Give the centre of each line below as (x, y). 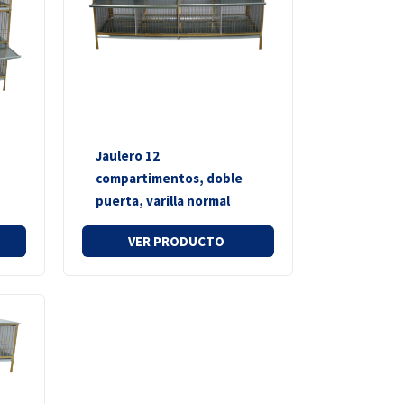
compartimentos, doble (170, 178)
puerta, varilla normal (163, 200)
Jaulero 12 (128, 155)
